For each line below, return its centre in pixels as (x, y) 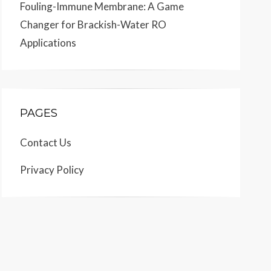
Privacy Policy (52, 170)
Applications (48, 43)
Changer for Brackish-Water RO (93, 24)
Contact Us (46, 142)
